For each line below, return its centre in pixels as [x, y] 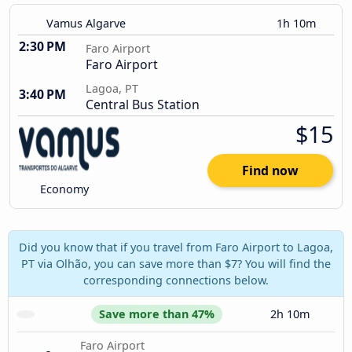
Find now [270, 171]
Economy [63, 189]
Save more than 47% [156, 313]
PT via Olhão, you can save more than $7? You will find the [176, 263]
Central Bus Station [143, 105]
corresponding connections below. [176, 280]
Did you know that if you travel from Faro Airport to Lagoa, [176, 247]
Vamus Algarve [86, 24]
